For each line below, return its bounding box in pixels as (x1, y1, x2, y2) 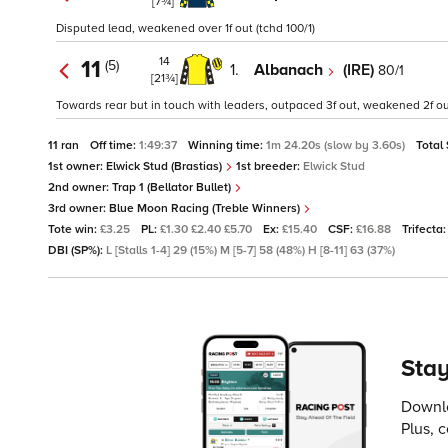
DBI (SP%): (48, 243, 106, 259)
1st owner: (48, 159, 106, 175)
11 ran (48, 138, 82, 154)
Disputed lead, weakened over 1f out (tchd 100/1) (56, 21, 315, 37)
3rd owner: (48, 201, 109, 217)
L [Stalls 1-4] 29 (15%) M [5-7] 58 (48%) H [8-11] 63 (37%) (106, 243, 395, 259)
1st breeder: (233, 159, 303, 175)
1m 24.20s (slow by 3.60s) (266, 138, 408, 154)
